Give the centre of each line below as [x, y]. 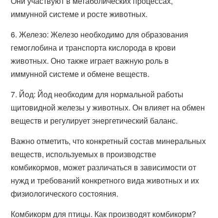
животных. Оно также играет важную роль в [90, 61]
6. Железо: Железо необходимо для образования [100, 34]
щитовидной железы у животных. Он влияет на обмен [108, 107]
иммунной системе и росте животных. [79, 14]
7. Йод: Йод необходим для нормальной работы [97, 94]
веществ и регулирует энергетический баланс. [94, 120]
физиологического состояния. [65, 193]
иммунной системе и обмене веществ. [80, 74]
